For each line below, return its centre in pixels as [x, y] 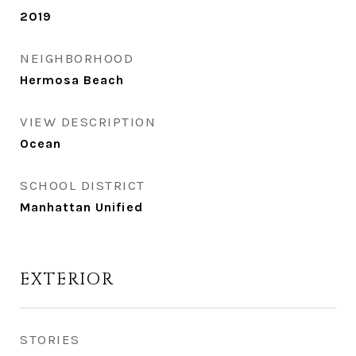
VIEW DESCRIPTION [88, 122]
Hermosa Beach [72, 80]
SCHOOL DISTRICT [83, 185]
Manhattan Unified [81, 207]
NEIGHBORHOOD [77, 58]
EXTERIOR [67, 280]
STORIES [50, 339]
